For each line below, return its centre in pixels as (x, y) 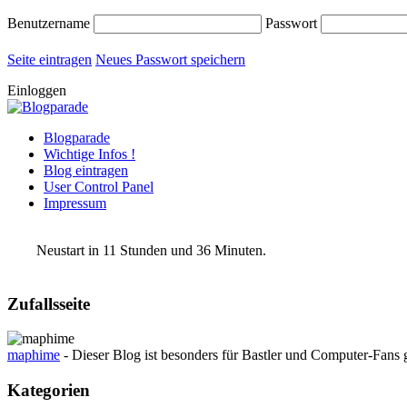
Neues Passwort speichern (170, 60)
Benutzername (49, 23)
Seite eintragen (50, 60)
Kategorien (49, 391)
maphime (34, 355)
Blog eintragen (86, 170)
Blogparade (77, 138)
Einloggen (37, 90)
